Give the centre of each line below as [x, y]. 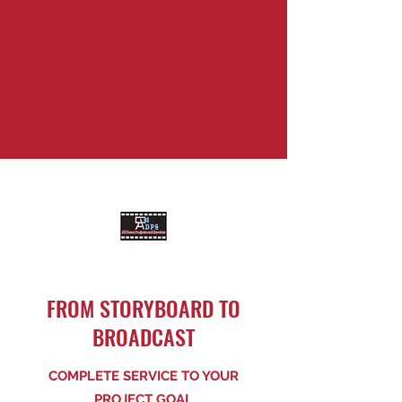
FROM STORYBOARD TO [144, 308]
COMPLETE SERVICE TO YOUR [144, 376]
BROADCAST [144, 336]
